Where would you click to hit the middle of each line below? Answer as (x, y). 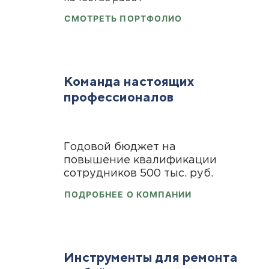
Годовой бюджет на (119, 147)
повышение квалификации (140, 161)
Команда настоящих (128, 81)
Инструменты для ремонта (150, 257)
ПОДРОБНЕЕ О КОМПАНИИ (128, 195)
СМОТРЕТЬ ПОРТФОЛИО (123, 19)
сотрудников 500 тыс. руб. (138, 174)
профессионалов (118, 97)
